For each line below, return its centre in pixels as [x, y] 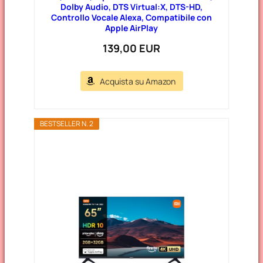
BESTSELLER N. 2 [67, 123]
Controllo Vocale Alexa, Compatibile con [131, 17]
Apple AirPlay [131, 28]
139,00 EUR [131, 48]
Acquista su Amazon [137, 81]
